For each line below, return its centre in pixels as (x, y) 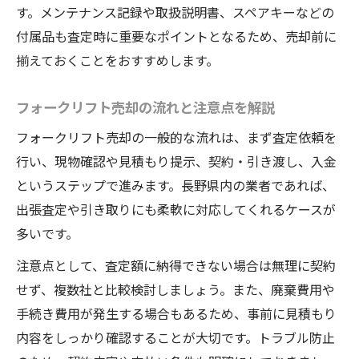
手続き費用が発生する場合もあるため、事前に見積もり (176, 314)
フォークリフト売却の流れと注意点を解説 (145, 107)
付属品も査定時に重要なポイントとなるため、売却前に (176, 36)
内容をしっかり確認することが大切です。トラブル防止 (175, 338)
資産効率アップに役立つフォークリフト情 (195, 103)
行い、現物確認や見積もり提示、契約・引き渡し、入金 (176, 161)
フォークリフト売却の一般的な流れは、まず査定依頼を (176, 137)
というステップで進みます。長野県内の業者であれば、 (175, 186)
